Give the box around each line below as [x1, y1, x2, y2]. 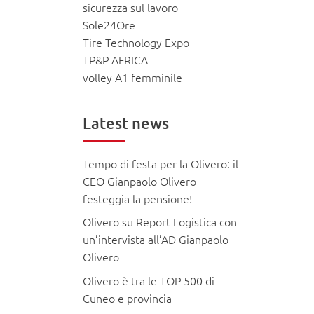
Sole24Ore [82, 17, 135, 33]
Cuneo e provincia [82, 289, 172, 306]
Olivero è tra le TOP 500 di [82, 272, 214, 288]
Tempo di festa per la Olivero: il [82, 156, 238, 172]
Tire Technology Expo [82, 34, 189, 50]
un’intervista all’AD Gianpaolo [82, 231, 228, 247]
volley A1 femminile [82, 69, 182, 86]
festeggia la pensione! [82, 191, 192, 207]
